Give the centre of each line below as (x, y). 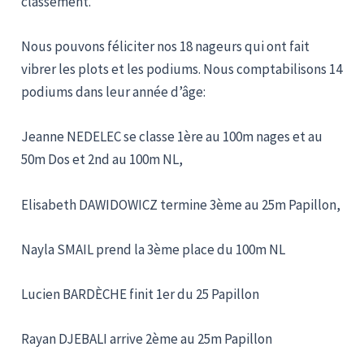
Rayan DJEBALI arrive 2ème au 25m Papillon (147, 339)
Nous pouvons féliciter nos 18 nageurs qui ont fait (166, 47)
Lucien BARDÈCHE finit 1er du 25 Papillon (141, 294)
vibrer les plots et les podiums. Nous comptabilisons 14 (182, 69)
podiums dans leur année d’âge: (114, 92)
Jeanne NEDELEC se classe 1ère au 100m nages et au (172, 137)
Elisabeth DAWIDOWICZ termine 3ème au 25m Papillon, (181, 204)
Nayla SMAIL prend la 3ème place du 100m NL (154, 249)
